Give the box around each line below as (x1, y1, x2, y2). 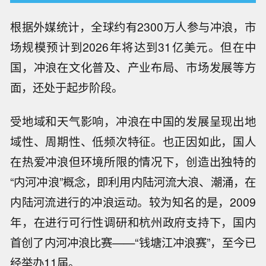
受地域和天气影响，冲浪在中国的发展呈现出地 (10, 113, 256, 130)
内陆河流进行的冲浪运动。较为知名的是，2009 (10, 194, 256, 211)
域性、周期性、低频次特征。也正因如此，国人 (10, 133, 256, 150)
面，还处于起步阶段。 (10, 79, 123, 96)
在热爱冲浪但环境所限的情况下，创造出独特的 (10, 153, 256, 170)
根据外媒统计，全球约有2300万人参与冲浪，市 (10, 18, 256, 36)
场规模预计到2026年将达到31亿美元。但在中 (10, 39, 256, 56)
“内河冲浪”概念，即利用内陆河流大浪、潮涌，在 (10, 173, 256, 191)
